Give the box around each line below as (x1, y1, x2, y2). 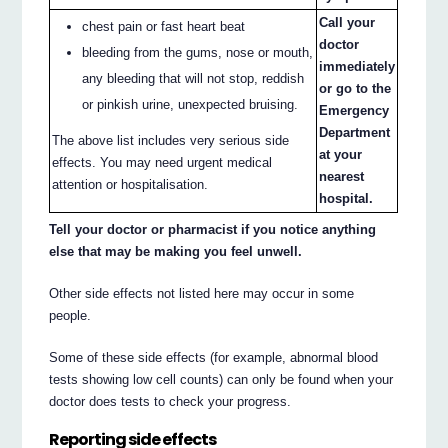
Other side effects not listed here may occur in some (49, 286, 355, 302)
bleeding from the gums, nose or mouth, (82, 44, 314, 60)
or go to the (319, 80, 392, 96)
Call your (319, 14, 376, 30)
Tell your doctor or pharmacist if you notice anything (49, 222, 377, 238)
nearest (319, 168, 365, 184)
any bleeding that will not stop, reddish (82, 70, 305, 86)
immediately (319, 58, 396, 74)
